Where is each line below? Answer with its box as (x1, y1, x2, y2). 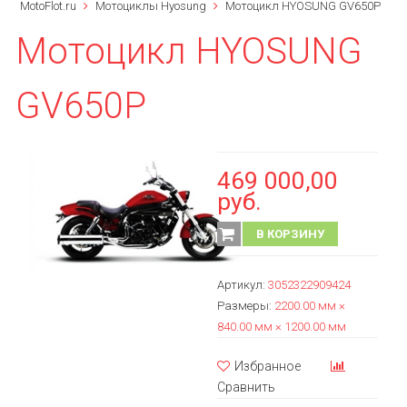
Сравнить (217, 380, 275, 394)
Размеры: (217, 299, 274, 313)
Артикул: (217, 278, 268, 292)
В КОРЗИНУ (256, 227, 324, 241)
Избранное (234, 359, 301, 373)
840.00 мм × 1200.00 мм (217, 320, 346, 333)
